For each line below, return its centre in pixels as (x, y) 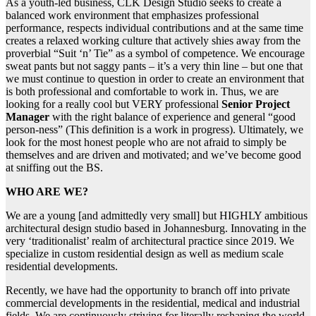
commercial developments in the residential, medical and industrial (153, 303)
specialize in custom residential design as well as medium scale (145, 253)
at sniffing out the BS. (54, 167)
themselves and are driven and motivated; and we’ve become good (153, 154)
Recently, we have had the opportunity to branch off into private (148, 290)
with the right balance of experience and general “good (172, 116)
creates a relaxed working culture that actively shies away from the (153, 40)
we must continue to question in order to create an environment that (155, 78)
